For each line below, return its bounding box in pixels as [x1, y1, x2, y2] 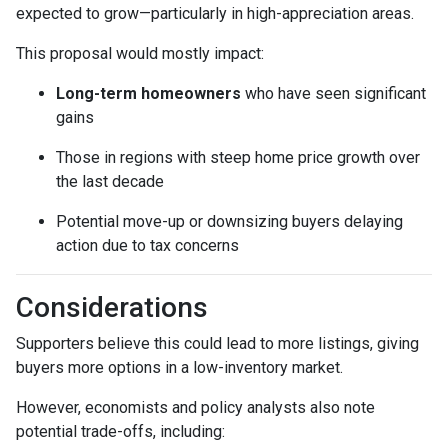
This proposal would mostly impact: [16, 43, 264, 63]
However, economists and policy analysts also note [16, 397, 375, 417]
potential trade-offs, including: [16, 421, 225, 441]
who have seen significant [241, 83, 426, 103]
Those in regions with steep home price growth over [56, 147, 420, 167]
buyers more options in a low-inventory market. [16, 357, 343, 377]
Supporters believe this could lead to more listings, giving [16, 333, 419, 353]
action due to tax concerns [56, 235, 239, 255]
